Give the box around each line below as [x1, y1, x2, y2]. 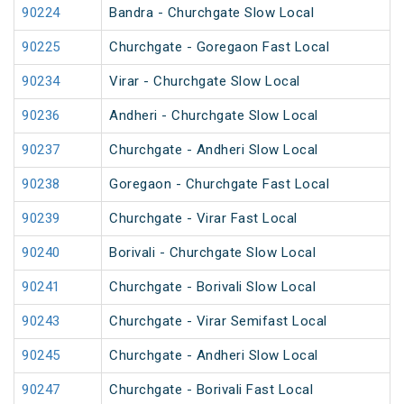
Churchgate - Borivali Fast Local [109, 381, 313, 399]
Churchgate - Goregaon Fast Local [109, 39, 329, 56]
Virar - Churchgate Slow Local [109, 73, 300, 90]
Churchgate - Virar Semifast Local [109, 313, 327, 330]
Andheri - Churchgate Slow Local [109, 107, 318, 124]
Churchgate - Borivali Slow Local [109, 279, 316, 296]
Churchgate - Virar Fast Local [109, 210, 298, 227]
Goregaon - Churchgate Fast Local [109, 176, 329, 193]
